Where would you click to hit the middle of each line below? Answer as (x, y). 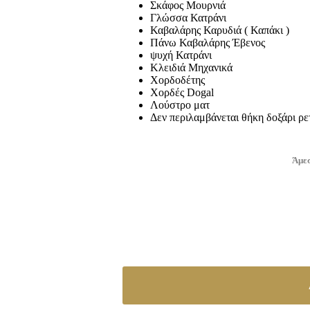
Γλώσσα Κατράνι (188, 18)
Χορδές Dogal (182, 93)
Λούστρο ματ (180, 105)
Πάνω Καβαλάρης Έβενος (207, 43)
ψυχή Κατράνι (181, 55)
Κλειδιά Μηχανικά (191, 68)
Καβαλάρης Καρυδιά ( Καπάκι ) (219, 30)
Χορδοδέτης (177, 80)
